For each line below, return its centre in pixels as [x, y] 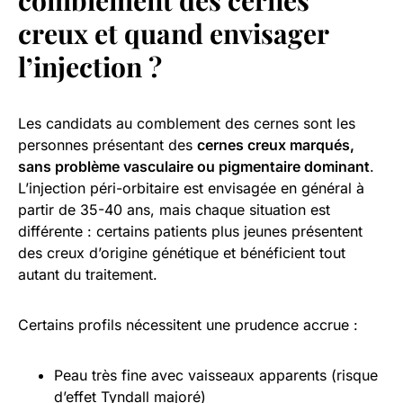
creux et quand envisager [173, 33]
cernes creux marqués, [276, 144]
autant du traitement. [88, 274]
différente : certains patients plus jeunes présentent [190, 231]
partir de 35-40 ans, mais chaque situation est [174, 209]
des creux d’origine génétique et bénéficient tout [182, 252]
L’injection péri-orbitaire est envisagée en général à [191, 188]
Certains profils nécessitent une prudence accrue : [188, 324]
